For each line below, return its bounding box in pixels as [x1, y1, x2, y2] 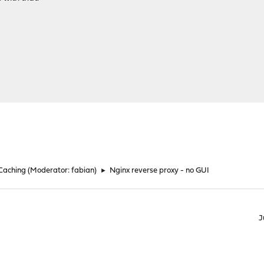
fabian [71, 167, 95, 174]
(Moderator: [28, 167, 72, 174]
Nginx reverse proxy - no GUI [110, 167, 210, 174]
